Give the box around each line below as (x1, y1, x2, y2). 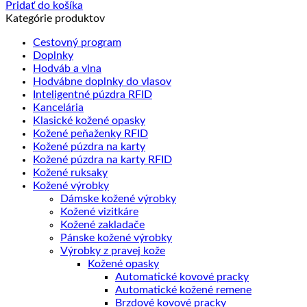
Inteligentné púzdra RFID (33, 89, 152, 100)
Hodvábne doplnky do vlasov (33, 76, 171, 87)
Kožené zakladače (60, 219, 145, 230)
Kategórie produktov (5, 13, 105, 24)
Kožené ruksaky (33, 167, 108, 178)
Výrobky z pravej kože (60, 245, 165, 256)
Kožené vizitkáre (60, 206, 138, 217)
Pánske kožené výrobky (60, 232, 172, 243)
